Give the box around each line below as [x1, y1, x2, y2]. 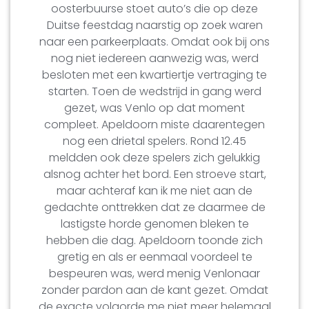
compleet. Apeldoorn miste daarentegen [44, 116, 265, 132]
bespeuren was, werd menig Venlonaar [49, 265, 260, 281]
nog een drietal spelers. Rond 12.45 [63, 132, 246, 149]
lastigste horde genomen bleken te [60, 215, 249, 232]
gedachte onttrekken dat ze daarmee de [43, 199, 266, 215]
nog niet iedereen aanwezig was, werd [50, 50, 259, 66]
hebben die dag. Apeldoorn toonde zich [46, 232, 263, 248]
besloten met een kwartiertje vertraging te [42, 66, 267, 83]
